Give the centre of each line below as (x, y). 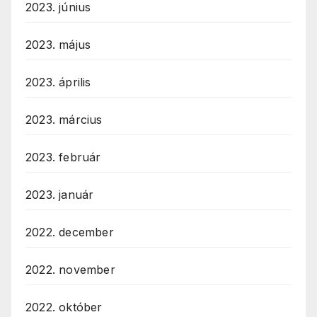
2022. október (64, 307)
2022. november (70, 270)
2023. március (64, 120)
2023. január (60, 195)
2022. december (70, 232)
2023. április (58, 82)
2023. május (58, 45)
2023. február (63, 157)
